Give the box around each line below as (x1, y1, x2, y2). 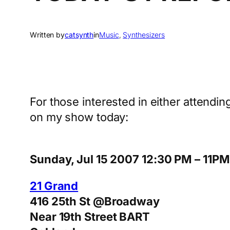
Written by (30, 30, 65, 39)
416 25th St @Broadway (30, 194, 160, 208)
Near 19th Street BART (30, 209, 150, 223)
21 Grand (30, 179, 79, 193)
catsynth (65, 30, 94, 39)
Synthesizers (123, 30, 165, 39)
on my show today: (30, 110, 129, 124)
